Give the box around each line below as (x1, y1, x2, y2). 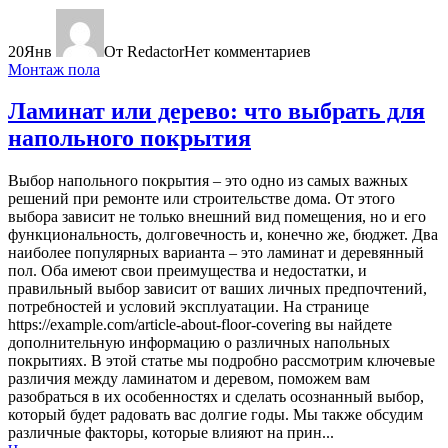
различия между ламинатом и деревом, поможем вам (8, 370, 370, 388)
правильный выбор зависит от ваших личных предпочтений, (8, 280, 427, 298)
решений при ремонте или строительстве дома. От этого (8, 190, 395, 208)
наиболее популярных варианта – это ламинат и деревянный (8, 244, 424, 262)
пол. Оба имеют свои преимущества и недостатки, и (8, 262, 367, 280)
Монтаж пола (8, 60, 100, 78)
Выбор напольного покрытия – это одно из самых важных (8, 172, 408, 190)
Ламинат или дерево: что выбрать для (8, 98, 425, 125)
